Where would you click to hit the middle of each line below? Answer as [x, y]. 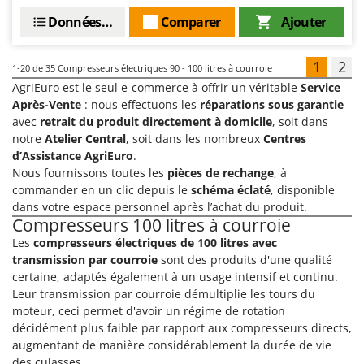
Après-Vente [47, 105]
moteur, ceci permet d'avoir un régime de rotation [149, 311]
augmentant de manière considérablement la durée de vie [172, 345]
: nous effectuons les [141, 105]
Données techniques [109, 22]
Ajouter [304, 22]
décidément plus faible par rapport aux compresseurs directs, [182, 328]
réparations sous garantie [272, 105]
